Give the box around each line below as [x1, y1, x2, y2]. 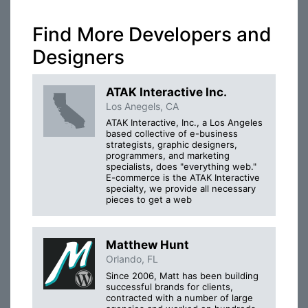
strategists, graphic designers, [106, 139, 237, 151]
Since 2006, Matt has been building [106, 269, 258, 281]
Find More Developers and [32, 23, 272, 46]
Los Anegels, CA [106, 100, 179, 112]
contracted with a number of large [106, 291, 253, 303]
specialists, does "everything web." [106, 161, 256, 173]
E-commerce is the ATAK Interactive [106, 172, 260, 184]
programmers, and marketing [106, 150, 230, 162]
